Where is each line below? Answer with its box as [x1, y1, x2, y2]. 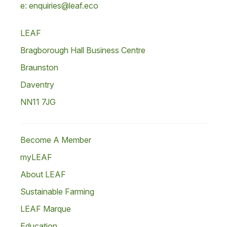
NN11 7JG [20, 97, 56, 107]
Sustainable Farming [20, 186, 94, 197]
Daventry [20, 80, 54, 90]
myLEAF [20, 152, 52, 162]
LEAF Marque [20, 204, 71, 214]
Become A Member [20, 135, 91, 145]
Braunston [20, 62, 58, 72]
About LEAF [20, 169, 66, 179]
